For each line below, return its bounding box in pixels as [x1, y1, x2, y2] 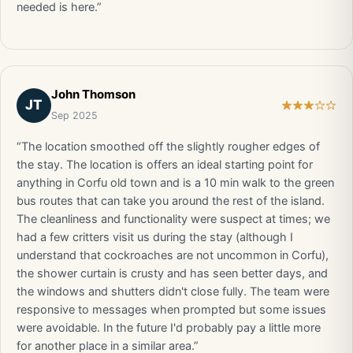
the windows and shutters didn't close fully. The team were [17, 284, 329, 299]
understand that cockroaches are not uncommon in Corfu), [17, 248, 329, 262]
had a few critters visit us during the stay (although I [17, 230, 293, 244]
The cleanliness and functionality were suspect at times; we [17, 212, 330, 226]
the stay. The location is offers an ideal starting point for [17, 158, 313, 172]
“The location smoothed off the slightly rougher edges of [17, 139, 320, 154]
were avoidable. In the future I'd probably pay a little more [17, 321, 321, 335]
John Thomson [51, 87, 136, 102]
